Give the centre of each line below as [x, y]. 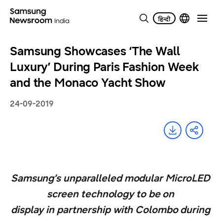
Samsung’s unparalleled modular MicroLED [110, 178]
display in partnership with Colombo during [110, 210]
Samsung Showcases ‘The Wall [95, 51]
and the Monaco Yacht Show [88, 83]
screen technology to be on [110, 194]
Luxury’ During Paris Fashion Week [105, 67]
